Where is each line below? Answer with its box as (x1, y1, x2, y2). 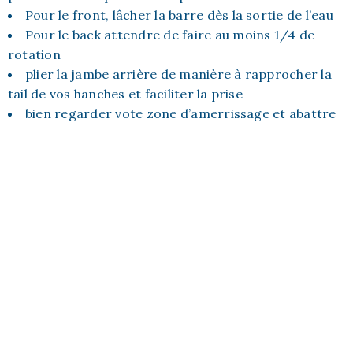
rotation (8, 46, 61, 62)
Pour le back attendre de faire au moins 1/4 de (25, 26, 315, 43)
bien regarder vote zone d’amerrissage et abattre (25, 105, 336, 121)
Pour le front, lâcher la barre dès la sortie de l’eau (25, 6, 333, 23)
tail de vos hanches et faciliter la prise (8, 85, 243, 102)
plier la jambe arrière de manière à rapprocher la (25, 65, 332, 82)
